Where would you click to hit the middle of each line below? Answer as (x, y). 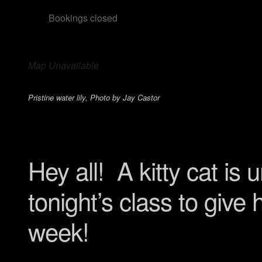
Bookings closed (83, 18)
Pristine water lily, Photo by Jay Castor (94, 97)
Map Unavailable (63, 65)
